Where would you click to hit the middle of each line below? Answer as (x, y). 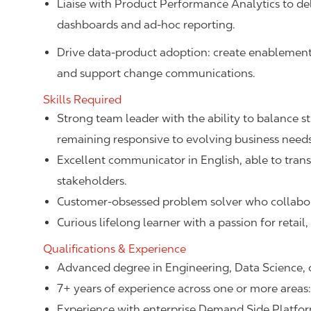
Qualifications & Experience (115, 249)
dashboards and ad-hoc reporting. (146, 25)
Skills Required (82, 100)
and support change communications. (156, 73)
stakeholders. (92, 181)
